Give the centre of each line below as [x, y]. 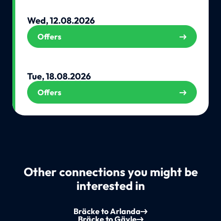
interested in [110, 185]
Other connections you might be [110, 172]
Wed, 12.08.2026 [61, 20]
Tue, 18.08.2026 [59, 76]
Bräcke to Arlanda [107, 211]
